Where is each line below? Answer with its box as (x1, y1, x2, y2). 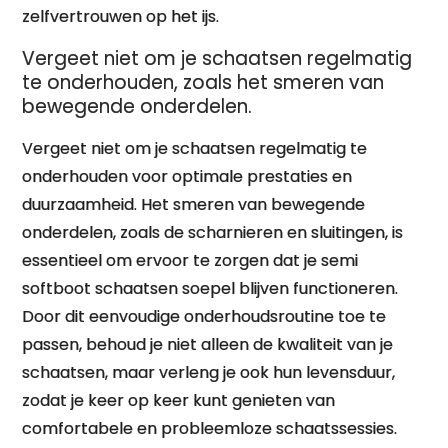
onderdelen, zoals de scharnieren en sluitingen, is (22, 221, 404, 244)
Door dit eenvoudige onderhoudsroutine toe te (22, 305, 387, 328)
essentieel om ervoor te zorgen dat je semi (22, 249, 359, 272)
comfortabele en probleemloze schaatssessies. (22, 417, 398, 440)
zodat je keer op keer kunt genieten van (22, 389, 336, 412)
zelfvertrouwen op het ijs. (22, 5, 220, 28)
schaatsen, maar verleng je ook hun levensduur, (22, 361, 396, 384)
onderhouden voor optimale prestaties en (22, 165, 353, 188)
